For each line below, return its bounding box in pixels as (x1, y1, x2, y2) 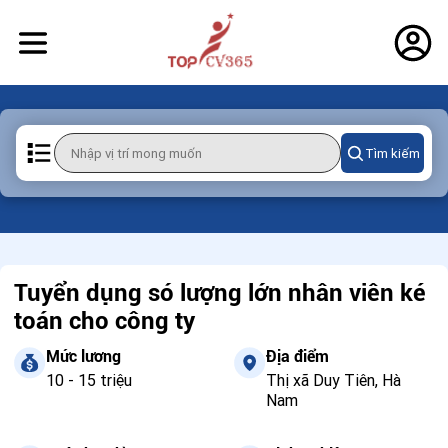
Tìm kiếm (364, 144, 420, 162)
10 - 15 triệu (46, 370, 132, 390)
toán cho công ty (14, 307, 195, 335)
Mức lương (46, 347, 121, 366)
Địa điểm (266, 347, 329, 366)
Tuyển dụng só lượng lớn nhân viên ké (14, 279, 426, 307)
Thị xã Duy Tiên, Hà (266, 370, 401, 390)
